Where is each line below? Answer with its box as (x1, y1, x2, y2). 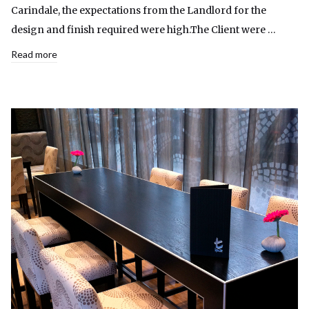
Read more (11, 48, 57, 61)
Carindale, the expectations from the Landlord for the (11, 4, 266, 17)
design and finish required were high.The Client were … (11, 23, 276, 37)
